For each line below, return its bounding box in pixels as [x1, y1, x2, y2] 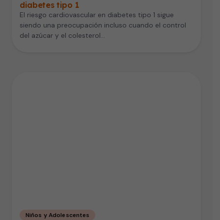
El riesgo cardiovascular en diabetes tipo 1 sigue [20, 10, 174, 19]
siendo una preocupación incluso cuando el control [20, 20, 186, 29]
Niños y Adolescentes [26, 211, 90, 219]
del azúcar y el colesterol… [20, 30, 105, 40]
